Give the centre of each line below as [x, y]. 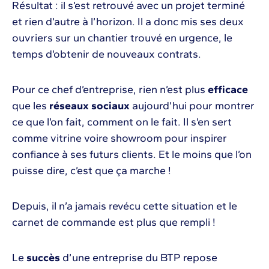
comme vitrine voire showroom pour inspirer [119, 138]
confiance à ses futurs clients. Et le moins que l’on [132, 155]
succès [43, 258]
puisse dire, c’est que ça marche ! [92, 171]
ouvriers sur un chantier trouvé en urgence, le [122, 38]
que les [31, 106]
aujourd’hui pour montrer [192, 106]
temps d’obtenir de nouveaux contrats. [107, 54]
